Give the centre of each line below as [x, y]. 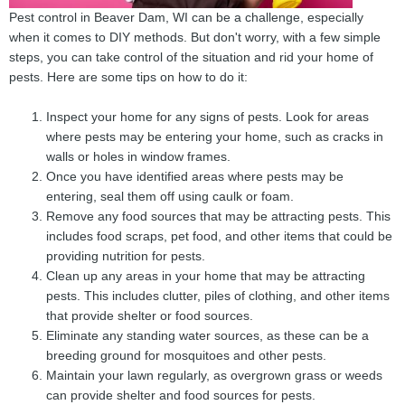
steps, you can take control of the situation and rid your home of [191, 57]
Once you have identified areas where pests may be [195, 176]
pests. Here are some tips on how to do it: [128, 77]
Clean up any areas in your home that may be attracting [206, 276]
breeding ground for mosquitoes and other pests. [187, 355]
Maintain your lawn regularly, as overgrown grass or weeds [215, 375]
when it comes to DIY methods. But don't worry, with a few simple [195, 37]
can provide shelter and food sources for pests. [181, 395]
